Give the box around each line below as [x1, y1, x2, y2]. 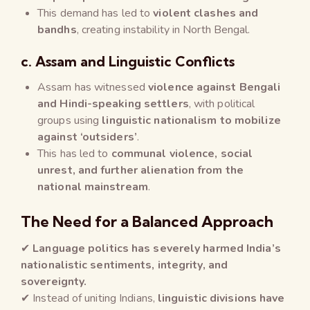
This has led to [37, 145, 111, 161]
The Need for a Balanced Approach [21, 211, 273, 231]
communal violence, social [111, 145, 253, 161]
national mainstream [37, 179, 148, 194]
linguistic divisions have [158, 290, 285, 306]
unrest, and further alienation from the [37, 162, 244, 178]
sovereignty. [21, 273, 87, 289]
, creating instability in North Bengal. [76, 21, 250, 37]
